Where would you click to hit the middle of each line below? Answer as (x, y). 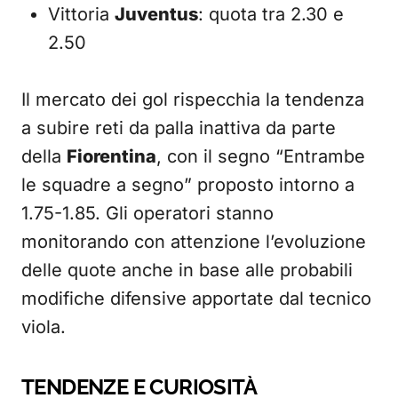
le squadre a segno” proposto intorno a (188, 185)
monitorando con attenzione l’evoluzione (194, 242)
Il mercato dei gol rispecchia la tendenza (193, 99)
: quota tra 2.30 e (271, 14)
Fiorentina (111, 156)
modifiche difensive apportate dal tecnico (196, 298)
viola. (44, 327)
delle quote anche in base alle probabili (187, 270)
